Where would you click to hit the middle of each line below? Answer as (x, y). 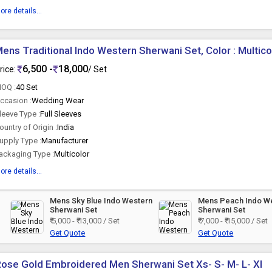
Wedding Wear (58, 100)
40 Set (27, 87)
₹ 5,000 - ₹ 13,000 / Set (85, 221)
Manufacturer (65, 141)
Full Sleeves (61, 114)
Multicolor (72, 154)
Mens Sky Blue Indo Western (101, 201)
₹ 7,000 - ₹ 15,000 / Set (233, 221)
